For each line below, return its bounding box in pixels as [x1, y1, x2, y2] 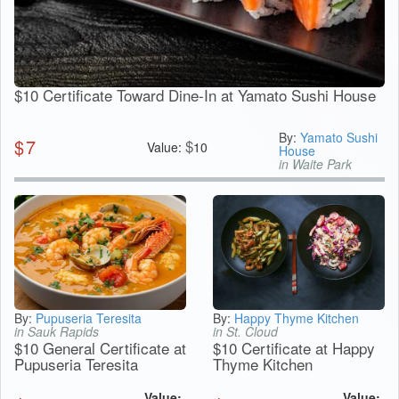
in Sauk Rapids [14, 322, 99, 340]
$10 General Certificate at [14, 336, 186, 359]
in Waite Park [279, 154, 353, 173]
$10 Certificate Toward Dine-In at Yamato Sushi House [14, 83, 376, 106]
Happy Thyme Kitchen [234, 308, 359, 327]
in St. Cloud [213, 322, 278, 340]
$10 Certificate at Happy [213, 336, 375, 359]
